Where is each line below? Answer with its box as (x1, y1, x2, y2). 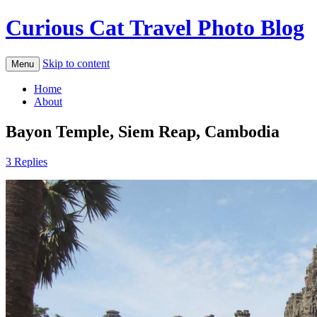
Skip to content (42, 57, 110, 69)
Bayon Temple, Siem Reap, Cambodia (6, 122, 279, 141)
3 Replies (6, 155, 47, 168)
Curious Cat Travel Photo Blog (6, 15, 304, 41)
